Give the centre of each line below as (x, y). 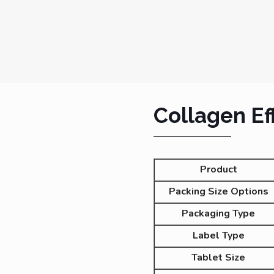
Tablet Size (219, 257)
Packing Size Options (218, 191)
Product (218, 169)
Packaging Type (219, 213)
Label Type (218, 235)
